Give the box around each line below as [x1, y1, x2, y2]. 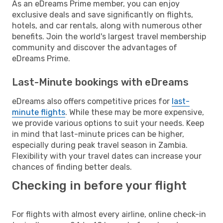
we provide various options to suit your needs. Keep [12, 118, 204, 128]
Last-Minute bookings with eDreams [12, 76, 189, 88]
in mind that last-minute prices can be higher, [12, 129, 184, 139]
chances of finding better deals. [12, 162, 132, 172]
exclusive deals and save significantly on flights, [12, 9, 193, 19]
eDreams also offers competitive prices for [12, 96, 172, 106]
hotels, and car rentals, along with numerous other [12, 20, 202, 30]
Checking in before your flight [12, 178, 187, 193]
